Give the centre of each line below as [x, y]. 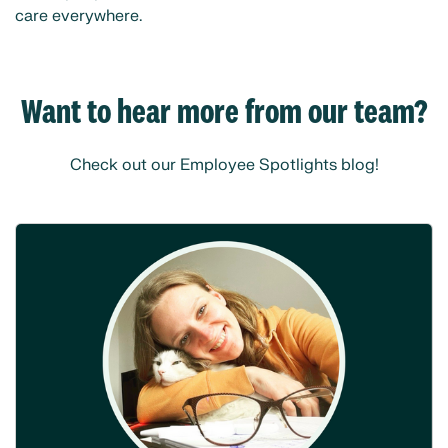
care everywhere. [80, 16]
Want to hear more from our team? [224, 113]
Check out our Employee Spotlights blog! [224, 164]
